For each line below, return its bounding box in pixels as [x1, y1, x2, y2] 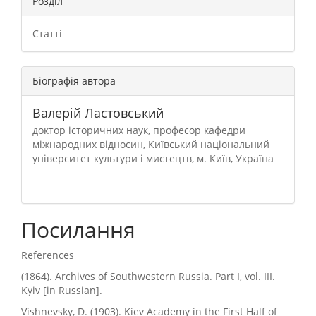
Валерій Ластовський [32, 104, 164, 122]
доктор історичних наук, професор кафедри [32, 123, 245, 138]
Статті [32, 27, 62, 41]
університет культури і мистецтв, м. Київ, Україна [32, 152, 274, 166]
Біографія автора [32, 74, 116, 88]
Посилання [21, 215, 135, 245]
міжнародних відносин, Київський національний [32, 138, 269, 152]
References [21, 248, 74, 262]
